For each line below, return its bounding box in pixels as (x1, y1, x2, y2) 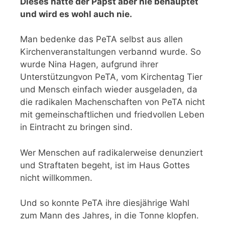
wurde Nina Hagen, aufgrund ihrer (20, 59, 158, 70)
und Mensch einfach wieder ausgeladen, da (20, 84, 197, 95)
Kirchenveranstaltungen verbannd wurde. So (20, 47, 201, 57)
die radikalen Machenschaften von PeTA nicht (20, 97, 205, 107)
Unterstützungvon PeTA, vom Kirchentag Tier (20, 72, 202, 82)
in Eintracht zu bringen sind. (20, 122, 133, 133)
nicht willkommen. (20, 172, 92, 183)
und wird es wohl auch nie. (20, 9, 132, 19)
